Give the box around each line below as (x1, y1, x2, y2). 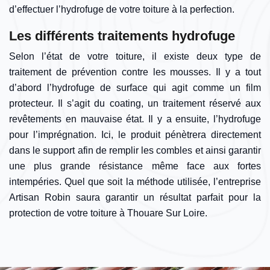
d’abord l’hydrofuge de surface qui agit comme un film (9, 83, 261, 93)
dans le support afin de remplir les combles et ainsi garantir (9, 145, 261, 156)
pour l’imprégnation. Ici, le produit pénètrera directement (9, 130, 261, 140)
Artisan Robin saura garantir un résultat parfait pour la (9, 192, 261, 203)
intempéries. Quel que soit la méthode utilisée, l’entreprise (9, 177, 261, 187)
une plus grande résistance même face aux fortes (9, 161, 261, 172)
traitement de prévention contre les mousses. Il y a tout (9, 67, 261, 78)
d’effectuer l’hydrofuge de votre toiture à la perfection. (9, 4, 234, 15)
